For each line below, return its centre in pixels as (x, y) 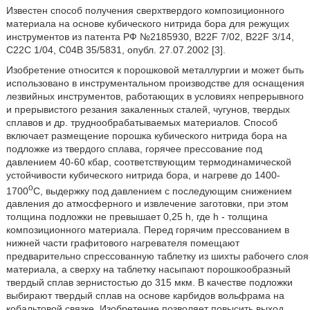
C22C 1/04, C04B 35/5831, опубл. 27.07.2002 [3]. (116, 49)
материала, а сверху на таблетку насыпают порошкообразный (148, 270)
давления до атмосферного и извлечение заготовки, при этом (147, 204)
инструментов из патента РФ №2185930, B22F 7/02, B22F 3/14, (150, 36)
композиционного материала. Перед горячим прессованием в (147, 230)
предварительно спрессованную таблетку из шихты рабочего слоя (157, 256)
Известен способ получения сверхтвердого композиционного (145, 10)
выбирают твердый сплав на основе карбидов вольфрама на (145, 296)
